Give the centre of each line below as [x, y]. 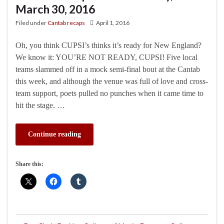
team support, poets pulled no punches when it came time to [109, 93]
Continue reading [54, 134]
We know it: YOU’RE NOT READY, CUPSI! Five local [106, 57]
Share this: [29, 164]
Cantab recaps [66, 23]
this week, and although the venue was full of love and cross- [112, 81]
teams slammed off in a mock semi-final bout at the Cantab [108, 69]
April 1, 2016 [113, 23]
